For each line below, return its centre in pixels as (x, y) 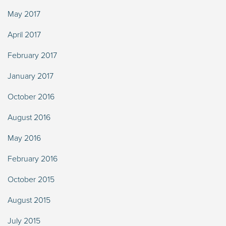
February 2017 (32, 55)
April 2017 (24, 35)
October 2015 (31, 179)
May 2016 (24, 138)
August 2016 (29, 117)
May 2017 (24, 14)
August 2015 (29, 200)
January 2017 (31, 76)
